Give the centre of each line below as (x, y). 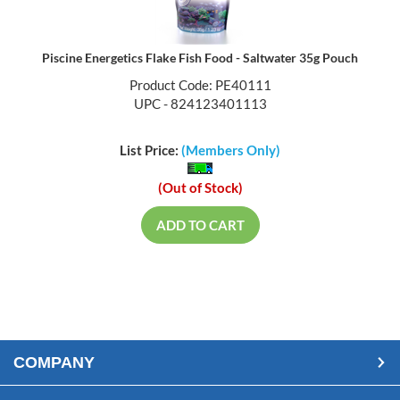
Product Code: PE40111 (200, 86)
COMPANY (54, 365)
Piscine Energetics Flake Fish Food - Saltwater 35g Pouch (200, 59)
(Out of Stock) (200, 190)
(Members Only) (231, 152)
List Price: (150, 152)
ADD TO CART (200, 227)
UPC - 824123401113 (200, 105)
